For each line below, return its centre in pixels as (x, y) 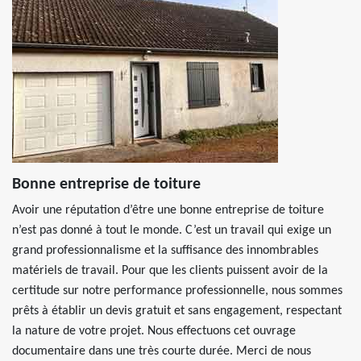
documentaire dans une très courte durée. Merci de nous (162, 351)
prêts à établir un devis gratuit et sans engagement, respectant (177, 311)
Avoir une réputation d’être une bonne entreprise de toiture (168, 210)
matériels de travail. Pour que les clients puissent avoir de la (170, 271)
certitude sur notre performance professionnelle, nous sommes (177, 291)
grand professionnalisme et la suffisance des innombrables (165, 251)
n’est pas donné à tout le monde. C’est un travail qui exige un (172, 230)
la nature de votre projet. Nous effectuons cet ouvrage (154, 331)
